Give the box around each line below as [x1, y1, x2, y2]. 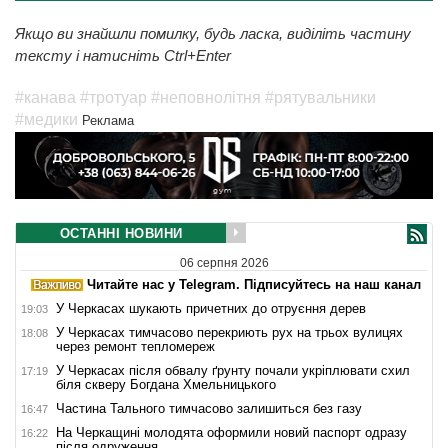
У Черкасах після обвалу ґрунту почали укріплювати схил [56, 362, 410, 378]
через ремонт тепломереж [56, 338, 215, 354]
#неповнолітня [151, 88, 261, 106]
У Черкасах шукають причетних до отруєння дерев [56, 300, 366, 316]
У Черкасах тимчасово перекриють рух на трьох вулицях [56, 324, 403, 340]
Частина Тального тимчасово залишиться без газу [56, 400, 362, 416]
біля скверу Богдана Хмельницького [56, 376, 276, 392]
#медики [15, 110, 78, 128]
